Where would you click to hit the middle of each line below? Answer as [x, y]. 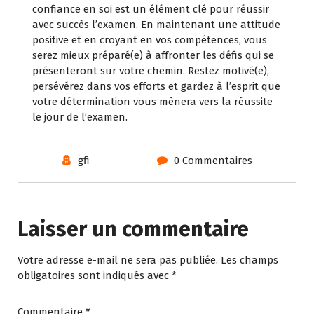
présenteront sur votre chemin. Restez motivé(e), [151, 71]
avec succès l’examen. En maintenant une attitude [156, 25]
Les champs [250, 260]
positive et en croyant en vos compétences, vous [150, 40]
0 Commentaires [213, 161]
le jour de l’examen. [80, 117]
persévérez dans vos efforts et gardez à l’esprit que [156, 87]
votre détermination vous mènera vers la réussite [152, 102]
